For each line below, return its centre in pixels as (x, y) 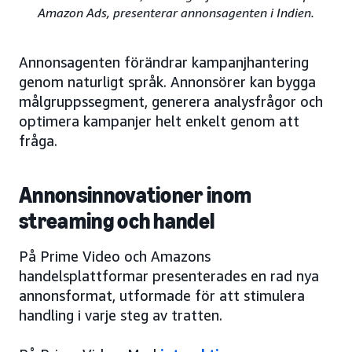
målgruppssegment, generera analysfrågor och (171, 101)
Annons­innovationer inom (136, 195)
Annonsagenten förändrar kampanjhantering (164, 62)
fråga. (38, 140)
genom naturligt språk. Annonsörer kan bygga (167, 81)
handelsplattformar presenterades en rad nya (169, 275)
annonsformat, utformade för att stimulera (162, 295)
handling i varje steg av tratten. (121, 315)
